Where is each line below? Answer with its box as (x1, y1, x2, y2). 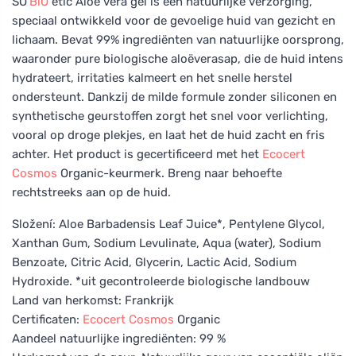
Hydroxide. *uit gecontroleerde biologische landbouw (12, 273, 310, 288)
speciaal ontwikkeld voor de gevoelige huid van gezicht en (12, 13, 335, 28)
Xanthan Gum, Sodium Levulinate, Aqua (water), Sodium (12, 235, 321, 250)
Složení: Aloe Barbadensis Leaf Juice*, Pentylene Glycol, (12, 216, 325, 231)
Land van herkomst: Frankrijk (12, 292, 174, 308)
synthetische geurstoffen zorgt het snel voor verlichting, (12, 108, 328, 123)
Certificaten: (12, 311, 83, 327)
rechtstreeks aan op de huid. (12, 184, 171, 199)
